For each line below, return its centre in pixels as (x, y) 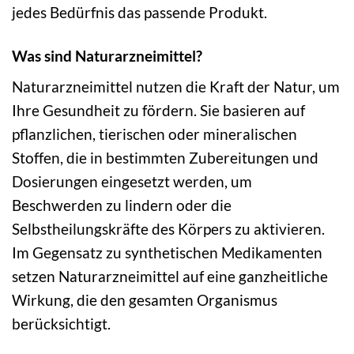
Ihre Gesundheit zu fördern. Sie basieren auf (158, 111)
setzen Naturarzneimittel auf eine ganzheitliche (170, 277)
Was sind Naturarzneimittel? (107, 55)
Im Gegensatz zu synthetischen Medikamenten (167, 253)
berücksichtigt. (61, 324)
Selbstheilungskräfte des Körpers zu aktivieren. (168, 229)
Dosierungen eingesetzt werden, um (132, 182)
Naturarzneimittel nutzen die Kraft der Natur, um (176, 87)
